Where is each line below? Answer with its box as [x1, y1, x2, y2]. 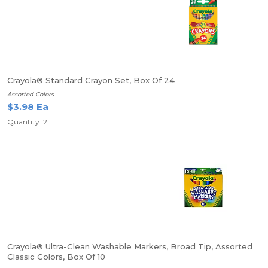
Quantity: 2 [7, 117, 47, 126]
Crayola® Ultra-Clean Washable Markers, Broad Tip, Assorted [7, 242, 252, 251]
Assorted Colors [7, 90, 54, 98]
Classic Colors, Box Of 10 [7, 252, 105, 261]
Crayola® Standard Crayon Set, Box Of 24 [7, 75, 175, 85]
